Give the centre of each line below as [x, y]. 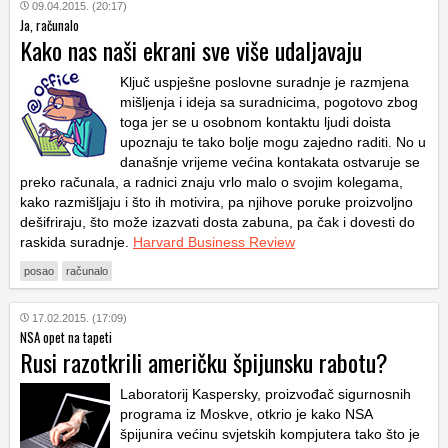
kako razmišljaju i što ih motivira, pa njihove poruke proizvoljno [216, 202]
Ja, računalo [49, 25]
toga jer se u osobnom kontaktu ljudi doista [255, 122]
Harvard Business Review [214, 242]
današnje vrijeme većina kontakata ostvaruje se [270, 162]
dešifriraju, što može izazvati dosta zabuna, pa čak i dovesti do [217, 222]
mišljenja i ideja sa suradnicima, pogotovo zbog [269, 102]
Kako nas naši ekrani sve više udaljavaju [191, 50]
